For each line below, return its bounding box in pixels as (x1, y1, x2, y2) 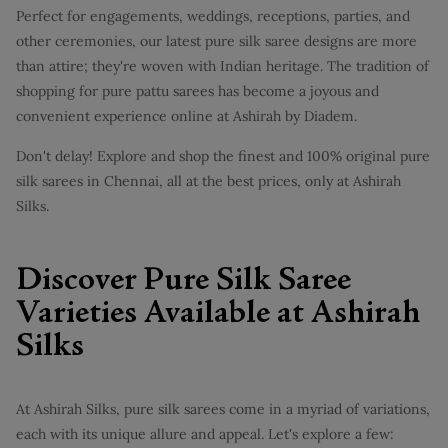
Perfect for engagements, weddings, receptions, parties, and (16, 6, 410, 25)
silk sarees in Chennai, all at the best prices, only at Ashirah (16, 171, 401, 190)
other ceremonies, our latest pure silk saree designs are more (16, 31, 417, 50)
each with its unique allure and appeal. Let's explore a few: (16, 424, 394, 443)
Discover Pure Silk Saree (16, 265, 351, 298)
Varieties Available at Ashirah (16, 298, 420, 331)
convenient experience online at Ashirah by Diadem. (16, 106, 361, 125)
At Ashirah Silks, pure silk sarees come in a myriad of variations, (16, 399, 430, 418)
